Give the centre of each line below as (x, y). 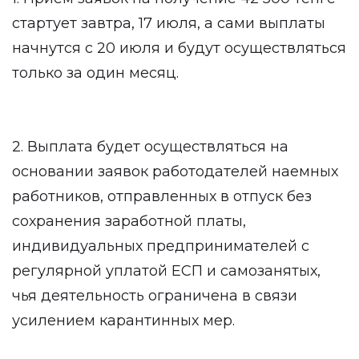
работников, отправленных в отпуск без (162, 196)
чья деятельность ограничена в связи (155, 296)
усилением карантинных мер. (123, 321)
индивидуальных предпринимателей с (161, 246)
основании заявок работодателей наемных (175, 171)
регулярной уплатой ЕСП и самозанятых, (166, 271)
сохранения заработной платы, (129, 221)
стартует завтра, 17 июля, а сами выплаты (169, 23)
